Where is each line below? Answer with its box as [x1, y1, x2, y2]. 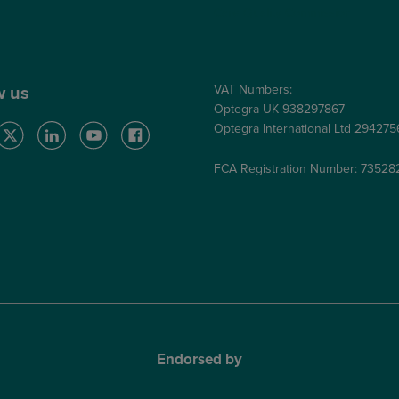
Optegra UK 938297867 [214, 102, 345, 117]
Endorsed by [157, 350, 242, 369]
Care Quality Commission [214, 5, 352, 20]
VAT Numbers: [214, 82, 292, 97]
